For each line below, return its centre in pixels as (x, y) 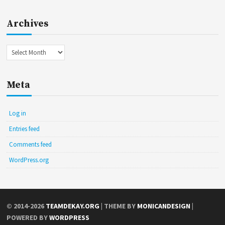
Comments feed (31, 144)
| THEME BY (119, 206)
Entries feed (25, 129)
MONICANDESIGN (164, 206)
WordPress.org (29, 160)
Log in (18, 113)
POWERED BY (28, 217)
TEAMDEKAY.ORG (73, 206)
